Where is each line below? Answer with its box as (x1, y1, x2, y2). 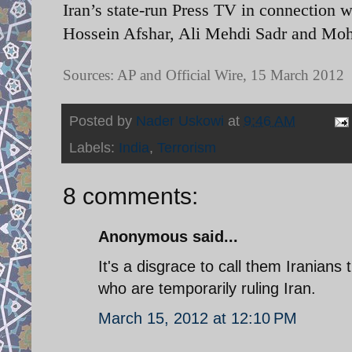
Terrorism (157, 139, 216, 156)
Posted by (69, 112, 136, 129)
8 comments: (63, 182, 198, 209)
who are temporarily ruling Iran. (98, 279, 316, 297)
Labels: (69, 139, 119, 156)
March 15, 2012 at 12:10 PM (98, 309, 297, 327)
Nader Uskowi (136, 112, 224, 129)
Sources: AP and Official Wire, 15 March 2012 (63, 66, 344, 83)
